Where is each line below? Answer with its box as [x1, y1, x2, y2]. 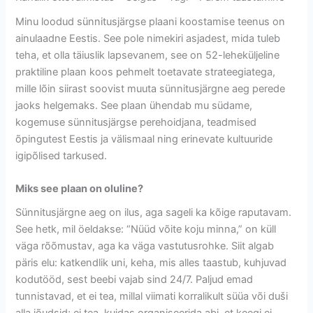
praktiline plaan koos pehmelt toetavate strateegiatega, [15, 65, 279, 78]
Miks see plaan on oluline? [15, 182, 144, 195]
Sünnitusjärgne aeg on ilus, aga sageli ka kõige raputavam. [15, 206, 292, 219]
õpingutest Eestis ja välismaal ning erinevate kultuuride [15, 132, 273, 145]
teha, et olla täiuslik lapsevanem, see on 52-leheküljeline [15, 48, 280, 61]
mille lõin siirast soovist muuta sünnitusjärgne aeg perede [15, 82, 286, 95]
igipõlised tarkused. [15, 149, 108, 162]
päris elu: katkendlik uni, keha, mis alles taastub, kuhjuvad [15, 256, 287, 270]
